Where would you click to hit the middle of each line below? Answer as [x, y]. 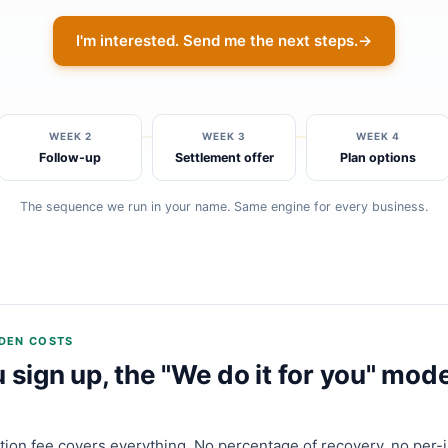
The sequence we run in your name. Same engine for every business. [224, 206]
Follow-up [70, 157]
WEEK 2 [70, 136]
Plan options [378, 157]
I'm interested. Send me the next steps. [217, 40]
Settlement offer [224, 157]
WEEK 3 [224, 136]
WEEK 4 [378, 136]
